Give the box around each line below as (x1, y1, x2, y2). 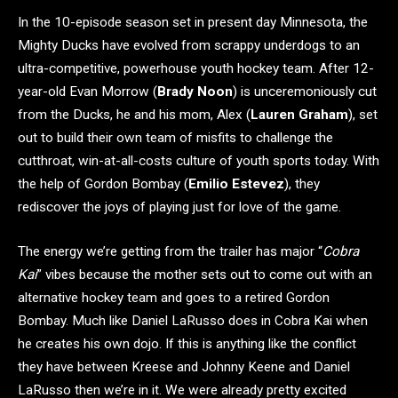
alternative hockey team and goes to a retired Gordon (18, 289, 330, 306)
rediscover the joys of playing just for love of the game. (18, 199, 341, 216)
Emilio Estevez (188, 176, 284, 193)
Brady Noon (157, 84, 233, 100)
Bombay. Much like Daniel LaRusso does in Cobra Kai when (18, 312, 368, 329)
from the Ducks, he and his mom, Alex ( (18, 107, 251, 123)
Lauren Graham (251, 107, 348, 123)
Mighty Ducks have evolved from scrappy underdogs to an (18, 37, 360, 54)
